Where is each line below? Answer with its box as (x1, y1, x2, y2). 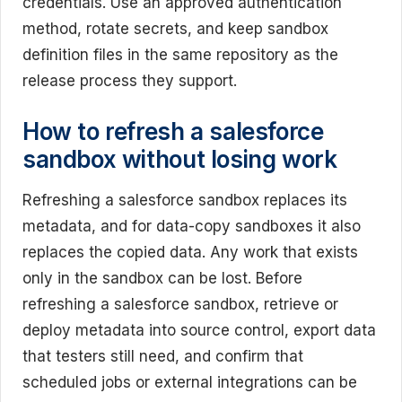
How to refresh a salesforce (22, 117, 324, 145)
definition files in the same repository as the (22, 46, 338, 65)
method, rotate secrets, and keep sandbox (22, 20, 328, 39)
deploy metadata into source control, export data (22, 320, 376, 339)
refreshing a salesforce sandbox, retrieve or (22, 294, 338, 313)
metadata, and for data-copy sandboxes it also (22, 216, 361, 235)
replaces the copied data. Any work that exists (22, 242, 358, 261)
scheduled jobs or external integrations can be (22, 372, 357, 391)
